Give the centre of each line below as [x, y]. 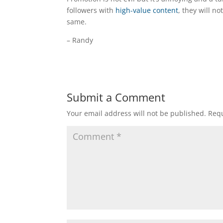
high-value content [147, 10]
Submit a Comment [116, 97]
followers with [91, 10]
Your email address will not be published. [137, 113]
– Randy [80, 40]
